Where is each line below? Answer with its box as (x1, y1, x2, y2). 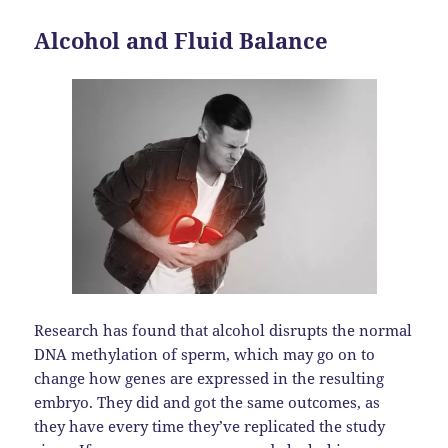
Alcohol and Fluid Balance (34, 25, 329, 56)
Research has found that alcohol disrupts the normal (34, 320, 413, 341)
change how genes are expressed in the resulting (34, 368, 385, 389)
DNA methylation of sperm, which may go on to (34, 344, 376, 365)
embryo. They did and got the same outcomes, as (34, 392, 381, 413)
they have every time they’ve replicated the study (34, 416, 386, 437)
